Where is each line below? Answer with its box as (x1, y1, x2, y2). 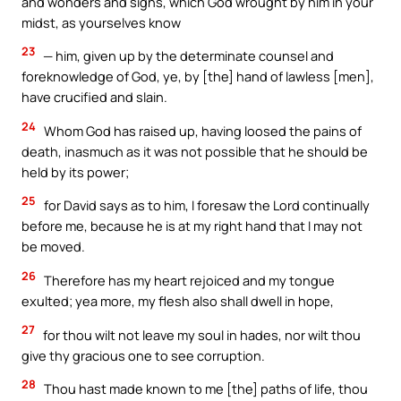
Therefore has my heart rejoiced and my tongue (41, 271, 335, 290)
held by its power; (21, 162, 129, 181)
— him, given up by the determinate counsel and (40, 47, 334, 65)
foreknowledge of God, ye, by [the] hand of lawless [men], (21, 67, 374, 86)
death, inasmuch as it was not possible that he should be (21, 141, 368, 160)
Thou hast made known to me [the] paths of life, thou (41, 380, 368, 398)
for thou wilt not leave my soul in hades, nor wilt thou (40, 325, 361, 344)
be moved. (21, 237, 85, 256)
